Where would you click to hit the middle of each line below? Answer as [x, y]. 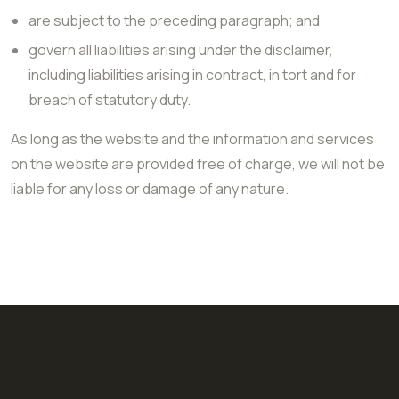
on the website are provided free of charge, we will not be [198, 164]
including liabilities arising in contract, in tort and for [192, 75]
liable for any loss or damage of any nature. [150, 189]
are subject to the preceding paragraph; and [174, 20]
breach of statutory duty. [110, 100]
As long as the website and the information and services [192, 139]
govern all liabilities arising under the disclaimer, [181, 50]
